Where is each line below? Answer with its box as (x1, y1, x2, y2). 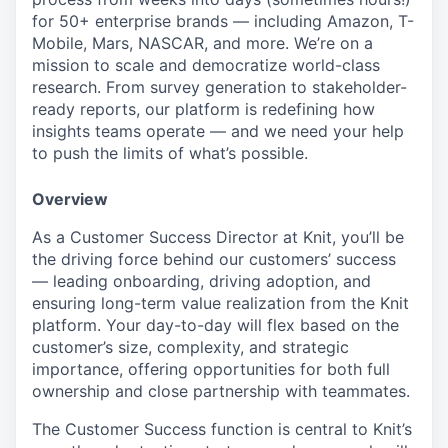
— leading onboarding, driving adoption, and (32, 270, 371, 291)
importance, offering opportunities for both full (32, 358, 390, 379)
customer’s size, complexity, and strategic (32, 336, 349, 357)
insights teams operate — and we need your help (32, 120, 404, 141)
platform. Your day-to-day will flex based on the (32, 314, 399, 335)
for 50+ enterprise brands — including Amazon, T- (32, 10, 414, 31)
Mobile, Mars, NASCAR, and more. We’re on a (32, 32, 373, 53)
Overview (32, 188, 108, 209)
